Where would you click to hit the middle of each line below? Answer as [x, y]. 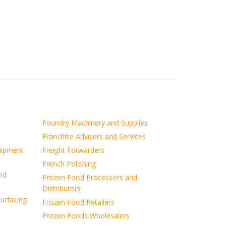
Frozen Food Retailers [78, 202]
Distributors [61, 188]
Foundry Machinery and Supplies [95, 123]
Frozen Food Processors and [90, 177]
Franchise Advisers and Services [94, 136]
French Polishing [69, 164]
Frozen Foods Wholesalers [86, 216]
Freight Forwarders [73, 150]
